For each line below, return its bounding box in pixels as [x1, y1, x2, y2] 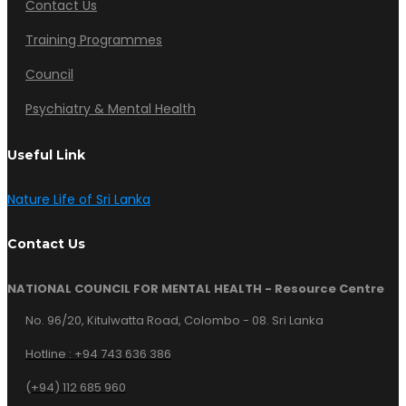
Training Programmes [25, 31, 162, 49]
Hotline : [25, 345, 74, 362]
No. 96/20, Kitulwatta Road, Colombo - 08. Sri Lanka [25, 312, 324, 329]
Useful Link [7, 147, 85, 163]
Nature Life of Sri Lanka [7, 190, 150, 208]
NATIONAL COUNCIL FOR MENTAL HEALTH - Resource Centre [7, 280, 384, 297]
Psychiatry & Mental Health [25, 100, 196, 118]
